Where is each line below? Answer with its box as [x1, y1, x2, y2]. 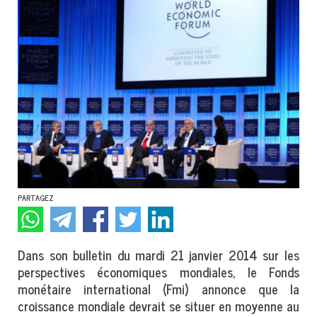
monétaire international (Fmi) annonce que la [18, 277, 299, 299]
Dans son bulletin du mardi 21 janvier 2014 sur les [18, 243, 299, 265]
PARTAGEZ [18, 190, 54, 204]
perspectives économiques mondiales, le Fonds [18, 260, 299, 282]
